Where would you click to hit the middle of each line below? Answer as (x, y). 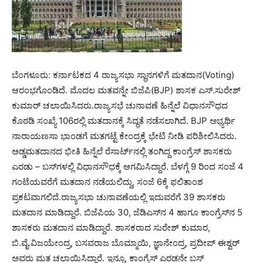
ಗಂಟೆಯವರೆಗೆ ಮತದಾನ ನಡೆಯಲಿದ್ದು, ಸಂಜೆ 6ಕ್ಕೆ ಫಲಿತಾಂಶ (107, 182)
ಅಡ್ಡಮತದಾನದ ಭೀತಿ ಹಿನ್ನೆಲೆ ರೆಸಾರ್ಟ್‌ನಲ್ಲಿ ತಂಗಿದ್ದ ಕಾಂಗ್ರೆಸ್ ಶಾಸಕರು (122, 151)
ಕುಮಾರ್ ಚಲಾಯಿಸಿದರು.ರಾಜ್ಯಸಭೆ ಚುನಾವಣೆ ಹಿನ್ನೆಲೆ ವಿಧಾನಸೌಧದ (120, 105)
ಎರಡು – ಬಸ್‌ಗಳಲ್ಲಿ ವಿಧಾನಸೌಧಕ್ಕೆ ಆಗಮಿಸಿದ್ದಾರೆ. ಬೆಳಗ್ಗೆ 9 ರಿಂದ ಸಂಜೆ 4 (128, 166)
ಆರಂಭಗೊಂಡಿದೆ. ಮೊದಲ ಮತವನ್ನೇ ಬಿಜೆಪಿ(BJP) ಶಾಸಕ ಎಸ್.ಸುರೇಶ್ (126, 90)
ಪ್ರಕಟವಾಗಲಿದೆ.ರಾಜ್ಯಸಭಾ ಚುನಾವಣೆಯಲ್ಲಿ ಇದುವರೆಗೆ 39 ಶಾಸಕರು (119, 197)
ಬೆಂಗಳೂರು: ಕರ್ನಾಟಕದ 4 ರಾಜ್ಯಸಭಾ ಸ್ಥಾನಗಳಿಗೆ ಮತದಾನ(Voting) (123, 75)
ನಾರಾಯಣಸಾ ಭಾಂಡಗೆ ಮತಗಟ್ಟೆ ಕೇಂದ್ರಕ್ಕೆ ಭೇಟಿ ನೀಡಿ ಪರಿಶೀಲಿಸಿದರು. (124, 136)
